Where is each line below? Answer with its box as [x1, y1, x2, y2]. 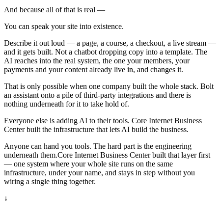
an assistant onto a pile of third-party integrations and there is [4, 91, 191, 100]
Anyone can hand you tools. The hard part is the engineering [4, 142, 192, 151]
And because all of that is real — [4, 5, 105, 14]
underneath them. [4, 151, 57, 160]
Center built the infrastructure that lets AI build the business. [4, 125, 189, 134]
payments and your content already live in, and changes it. [4, 65, 183, 74]
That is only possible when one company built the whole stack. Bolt [4, 82, 214, 91]
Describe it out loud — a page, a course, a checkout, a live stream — [4, 39, 216, 48]
